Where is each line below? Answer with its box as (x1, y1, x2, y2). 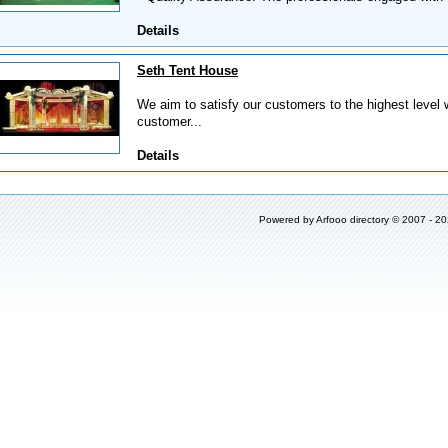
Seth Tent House (137, 63, 238, 78)
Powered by (259, 214, 316, 225)
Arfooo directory (316, 214, 389, 225)
